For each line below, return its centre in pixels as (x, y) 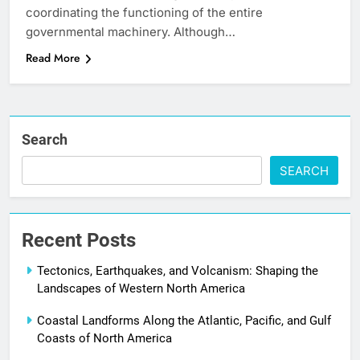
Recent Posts (79, 241)
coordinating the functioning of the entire (144, 13)
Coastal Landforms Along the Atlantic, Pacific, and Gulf (184, 321)
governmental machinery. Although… (131, 32)
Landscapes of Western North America (141, 289)
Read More (53, 58)
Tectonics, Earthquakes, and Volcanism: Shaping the (178, 271)
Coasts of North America (104, 339)
